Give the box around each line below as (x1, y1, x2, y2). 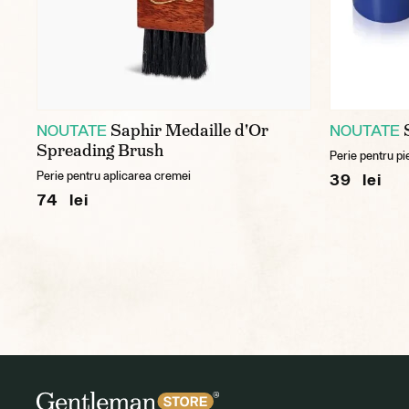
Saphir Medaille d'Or (110, 120, 268, 142)
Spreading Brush (37, 140, 163, 162)
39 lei (330, 170, 382, 189)
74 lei (37, 190, 89, 209)
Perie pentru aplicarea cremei (37, 169, 191, 183)
